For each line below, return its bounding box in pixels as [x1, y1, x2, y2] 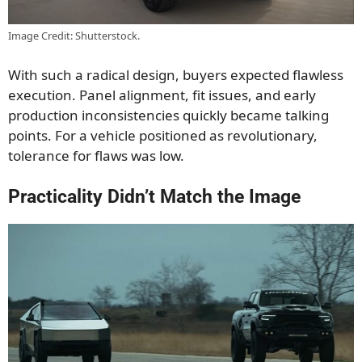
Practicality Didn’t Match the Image [8, 186, 301, 208]
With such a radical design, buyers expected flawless [8, 65, 343, 84]
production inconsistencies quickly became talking [8, 105, 329, 124]
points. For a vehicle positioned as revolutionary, [8, 125, 318, 145]
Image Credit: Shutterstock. [8, 28, 140, 44]
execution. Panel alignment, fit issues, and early [8, 85, 316, 104]
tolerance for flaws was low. [8, 145, 184, 165]
